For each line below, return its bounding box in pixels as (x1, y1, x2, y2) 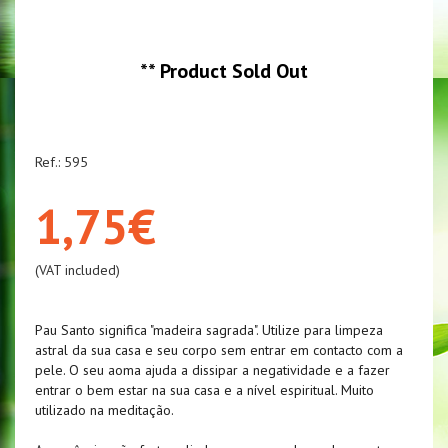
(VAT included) (35, 261, 120, 280)
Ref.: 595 (35, 153, 88, 172)
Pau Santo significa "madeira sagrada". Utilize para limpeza (35, 321, 383, 340)
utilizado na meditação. (35, 401, 174, 420)
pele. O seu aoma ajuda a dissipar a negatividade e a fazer (35, 361, 390, 380)
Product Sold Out (160, 58, 308, 85)
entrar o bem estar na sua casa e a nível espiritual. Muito (35, 381, 374, 400)
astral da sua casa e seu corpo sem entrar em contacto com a (35, 341, 403, 360)
